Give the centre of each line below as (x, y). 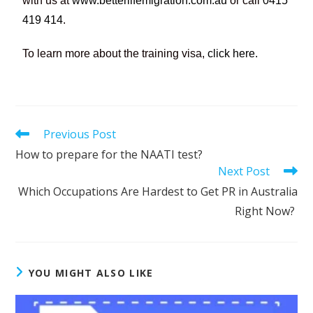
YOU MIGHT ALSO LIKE (91, 272)
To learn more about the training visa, (115, 53)
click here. (233, 53)
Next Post (243, 171)
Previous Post (80, 134)
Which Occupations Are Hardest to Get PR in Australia (158, 191)
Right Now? (266, 211)
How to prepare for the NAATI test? (111, 154)
